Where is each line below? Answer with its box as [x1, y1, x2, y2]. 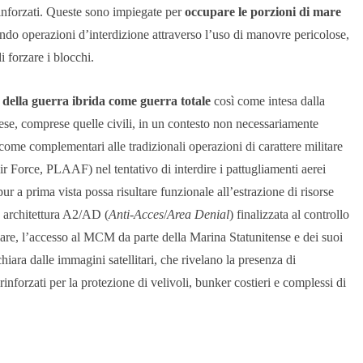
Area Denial [167, 207, 229, 222]
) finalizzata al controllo [229, 207, 349, 222]
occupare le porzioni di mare [185, 5, 341, 19]
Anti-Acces [109, 207, 164, 222]
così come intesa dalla [211, 94, 325, 109]
